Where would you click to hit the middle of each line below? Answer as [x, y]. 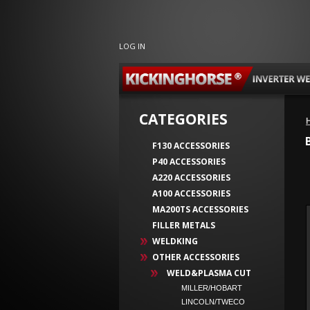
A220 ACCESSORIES [191, 177]
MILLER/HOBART [208, 288]
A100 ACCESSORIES [191, 193]
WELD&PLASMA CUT [207, 273]
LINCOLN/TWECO [209, 302]
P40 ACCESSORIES [189, 162]
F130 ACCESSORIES [191, 146]
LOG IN [132, 46]
